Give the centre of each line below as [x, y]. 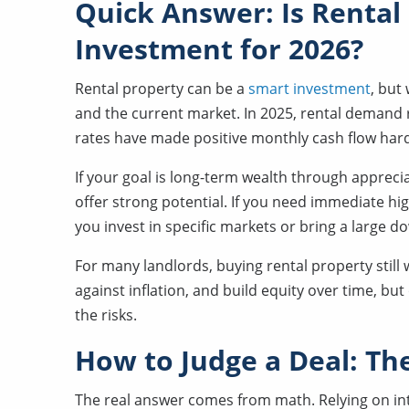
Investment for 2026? [219, 49]
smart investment [309, 89]
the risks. [106, 315]
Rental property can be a [162, 89]
